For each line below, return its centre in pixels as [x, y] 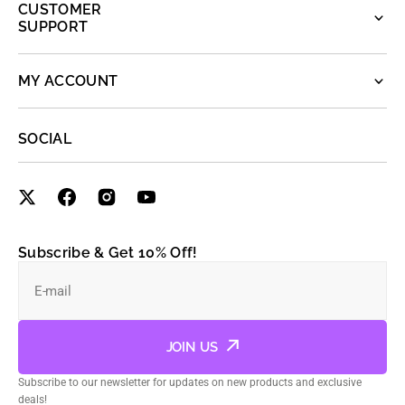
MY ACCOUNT [68, 81]
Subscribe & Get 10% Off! [108, 253]
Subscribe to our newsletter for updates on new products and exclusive [190, 382]
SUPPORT [53, 27]
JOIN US [192, 347]
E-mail [53, 291]
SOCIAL [45, 139]
